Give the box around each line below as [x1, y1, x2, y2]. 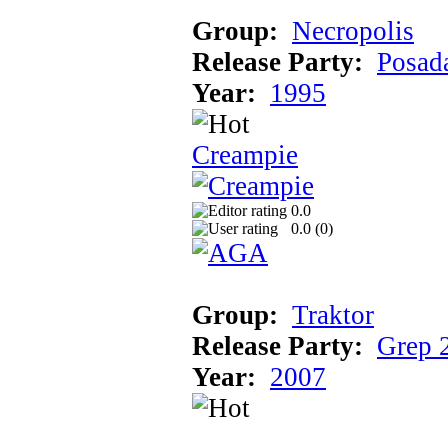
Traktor [292, 299, 374, 330]
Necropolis [292, 15, 414, 46]
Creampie [192, 139, 298, 170]
